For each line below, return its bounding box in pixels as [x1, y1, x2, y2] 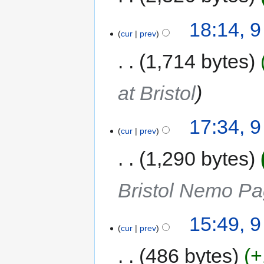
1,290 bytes [146, 147, 249, 170]
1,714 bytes [146, 49, 249, 72]
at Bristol [118, 81, 196, 104]
